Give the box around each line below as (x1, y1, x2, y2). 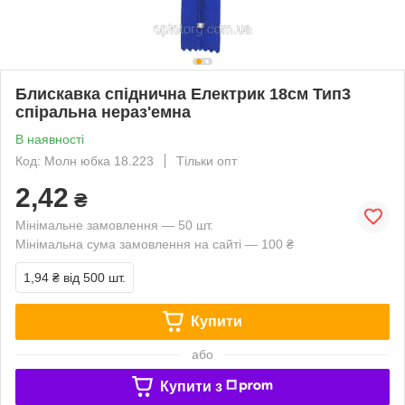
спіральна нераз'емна (15, 102, 191, 121)
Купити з (159, 378, 222, 394)
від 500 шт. (63, 269, 126, 285)
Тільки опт (176, 153, 237, 168)
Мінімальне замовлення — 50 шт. (15, 217, 213, 232)
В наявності (15, 131, 84, 146)
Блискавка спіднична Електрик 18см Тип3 (15, 84, 351, 103)
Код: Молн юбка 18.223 (15, 153, 154, 168)
